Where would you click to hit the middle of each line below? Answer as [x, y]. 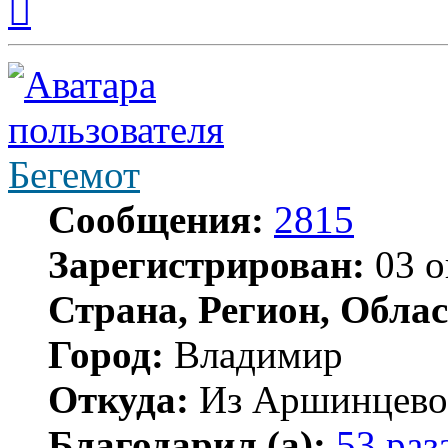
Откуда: [118, 399]
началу [53, 26]
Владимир [253, 354]
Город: [106, 354]
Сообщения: [156, 219]
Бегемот [74, 174]
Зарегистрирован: [206, 264]
